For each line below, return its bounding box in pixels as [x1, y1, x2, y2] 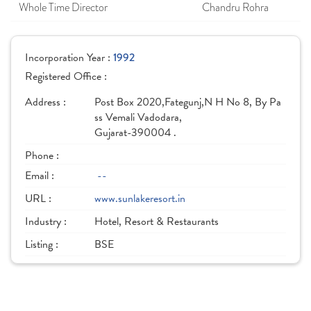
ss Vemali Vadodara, [94, 109, 182, 126]
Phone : [25, 147, 59, 164]
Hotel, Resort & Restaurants [94, 213, 219, 230]
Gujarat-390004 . [94, 124, 176, 141]
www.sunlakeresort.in [94, 190, 185, 207]
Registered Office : [25, 68, 107, 85]
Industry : [25, 213, 67, 230]
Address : [25, 94, 66, 110]
